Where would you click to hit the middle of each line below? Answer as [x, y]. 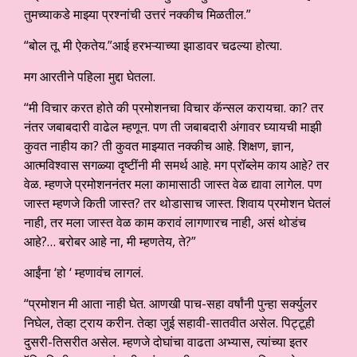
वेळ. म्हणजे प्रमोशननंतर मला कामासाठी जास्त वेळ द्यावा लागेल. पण [173, 184]
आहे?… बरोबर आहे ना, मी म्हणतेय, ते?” [110, 242]
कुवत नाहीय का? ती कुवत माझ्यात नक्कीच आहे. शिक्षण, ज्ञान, [159, 146]
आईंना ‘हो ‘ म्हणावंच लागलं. [84, 273]
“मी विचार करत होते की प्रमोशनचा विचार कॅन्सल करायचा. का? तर [174, 108]
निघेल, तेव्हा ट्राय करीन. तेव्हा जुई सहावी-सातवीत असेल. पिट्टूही [169, 323]
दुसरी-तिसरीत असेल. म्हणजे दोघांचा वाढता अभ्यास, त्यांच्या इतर [166, 342]
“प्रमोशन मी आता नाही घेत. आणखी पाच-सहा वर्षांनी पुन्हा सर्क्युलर [171, 304]
